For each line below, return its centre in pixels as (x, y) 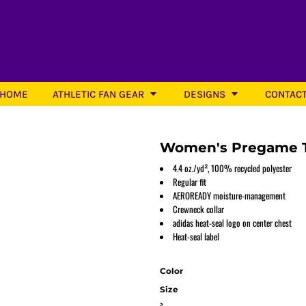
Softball (153, 203)
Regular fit (190, 182)
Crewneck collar (198, 209)
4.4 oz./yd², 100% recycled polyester (232, 168)
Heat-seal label (196, 236)
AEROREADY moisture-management (229, 195)
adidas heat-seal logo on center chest (232, 223)
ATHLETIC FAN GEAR (99, 94)
